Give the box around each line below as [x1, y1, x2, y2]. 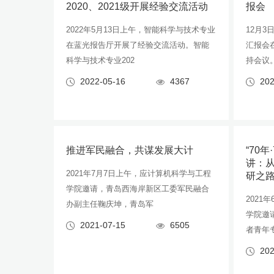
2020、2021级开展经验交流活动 [66, 1, 208, 12]
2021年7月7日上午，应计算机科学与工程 [66, 169, 211, 178]
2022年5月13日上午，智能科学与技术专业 [66, 25, 215, 34]
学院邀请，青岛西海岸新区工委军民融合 [66, 184, 209, 193]
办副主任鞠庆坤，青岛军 [66, 199, 154, 209]
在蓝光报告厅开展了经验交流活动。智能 [66, 40, 209, 50]
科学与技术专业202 [66, 56, 135, 65]
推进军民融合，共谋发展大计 [66, 145, 193, 155]
